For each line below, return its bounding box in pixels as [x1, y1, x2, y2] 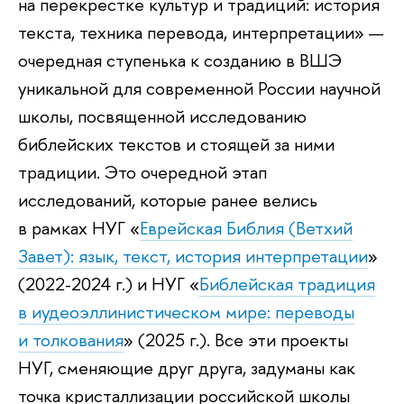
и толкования [18, 326, 124, 352]
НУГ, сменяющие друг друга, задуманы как [18, 354, 355, 380]
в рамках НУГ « [18, 215, 140, 240]
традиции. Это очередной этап [18, 159, 267, 184]
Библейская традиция [199, 271, 375, 296]
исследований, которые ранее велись [18, 187, 317, 212]
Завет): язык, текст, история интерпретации [18, 243, 368, 268]
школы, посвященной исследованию [18, 103, 307, 128]
